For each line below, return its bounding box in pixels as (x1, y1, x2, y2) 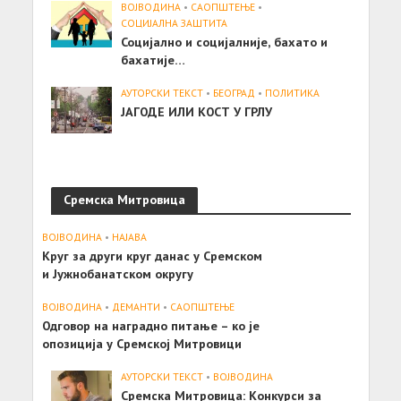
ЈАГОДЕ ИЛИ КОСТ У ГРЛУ (121, 103, 273, 121)
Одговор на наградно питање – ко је (41, 316, 260, 334)
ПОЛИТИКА (265, 86, 320, 100)
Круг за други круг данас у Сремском (41, 246, 262, 264)
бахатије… (121, 51, 186, 69)
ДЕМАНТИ (111, 299, 160, 313)
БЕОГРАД (213, 86, 256, 100)
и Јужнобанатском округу (41, 264, 193, 282)
